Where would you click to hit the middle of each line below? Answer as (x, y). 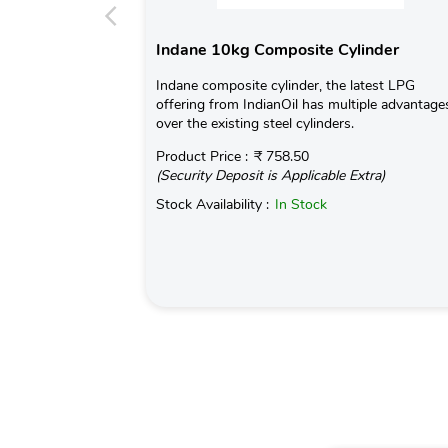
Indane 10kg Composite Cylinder (277, 49)
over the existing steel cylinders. (254, 123)
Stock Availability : (214, 204)
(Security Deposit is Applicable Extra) (270, 175)
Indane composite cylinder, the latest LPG (285, 85)
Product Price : (203, 156)
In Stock (300, 204)
